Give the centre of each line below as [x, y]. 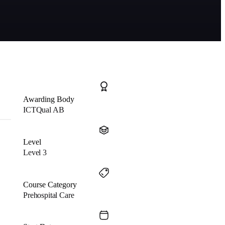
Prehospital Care [49, 195]
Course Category [50, 185]
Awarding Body [49, 99]
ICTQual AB [44, 110]
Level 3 [35, 152]
